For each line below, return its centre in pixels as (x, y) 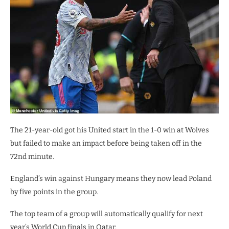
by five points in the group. (54, 192)
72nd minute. (32, 157)
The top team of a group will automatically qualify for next (107, 214)
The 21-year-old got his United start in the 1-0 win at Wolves (110, 130)
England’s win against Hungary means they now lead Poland (111, 179)
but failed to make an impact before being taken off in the (106, 144)
